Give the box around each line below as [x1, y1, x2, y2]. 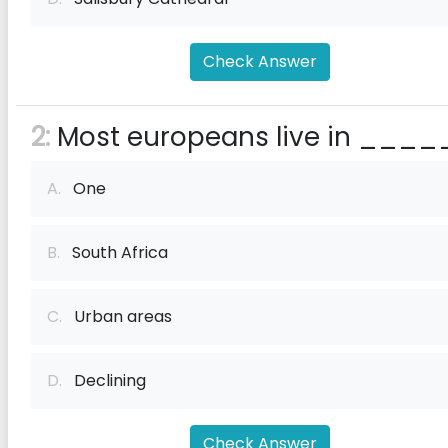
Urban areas [62, 305, 172, 328]
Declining [62, 369, 146, 392]
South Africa [60, 241, 168, 264]
